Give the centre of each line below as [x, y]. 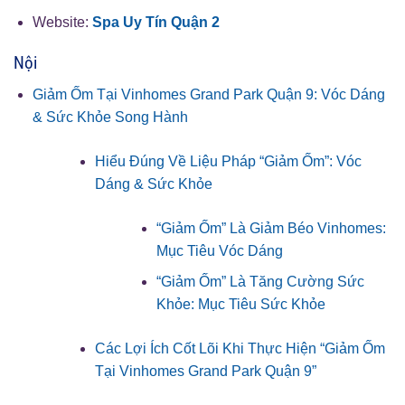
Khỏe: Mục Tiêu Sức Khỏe [241, 305]
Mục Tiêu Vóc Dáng [220, 250]
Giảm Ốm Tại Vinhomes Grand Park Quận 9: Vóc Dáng [208, 94]
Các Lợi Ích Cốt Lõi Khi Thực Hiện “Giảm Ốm [240, 349]
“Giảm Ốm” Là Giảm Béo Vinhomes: [272, 228]
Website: [60, 23]
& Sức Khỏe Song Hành [110, 117]
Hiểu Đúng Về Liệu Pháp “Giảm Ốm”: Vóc [228, 161]
